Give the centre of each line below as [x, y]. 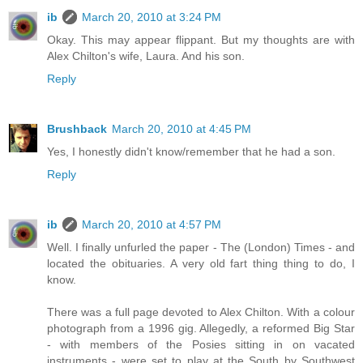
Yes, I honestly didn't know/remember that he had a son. [191, 152]
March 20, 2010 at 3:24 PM [152, 17]
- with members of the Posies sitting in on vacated [201, 345]
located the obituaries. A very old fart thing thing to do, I [201, 264]
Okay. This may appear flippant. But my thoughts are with [201, 40]
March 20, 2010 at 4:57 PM [152, 225]
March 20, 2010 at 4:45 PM [181, 129]
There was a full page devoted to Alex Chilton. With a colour [201, 312]
